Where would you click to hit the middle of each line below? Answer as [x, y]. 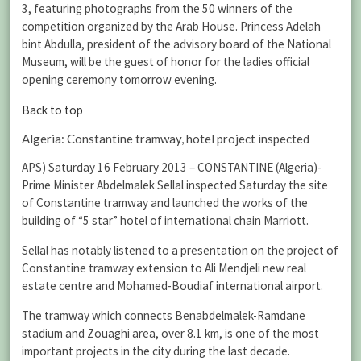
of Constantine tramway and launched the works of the [165, 203]
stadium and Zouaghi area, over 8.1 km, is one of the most [170, 334]
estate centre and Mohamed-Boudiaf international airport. [172, 286]
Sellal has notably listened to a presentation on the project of [180, 251]
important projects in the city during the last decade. [156, 351]
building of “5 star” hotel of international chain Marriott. [165, 220]
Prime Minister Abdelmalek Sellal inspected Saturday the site [175, 185]
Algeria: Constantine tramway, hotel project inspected [166, 138]
